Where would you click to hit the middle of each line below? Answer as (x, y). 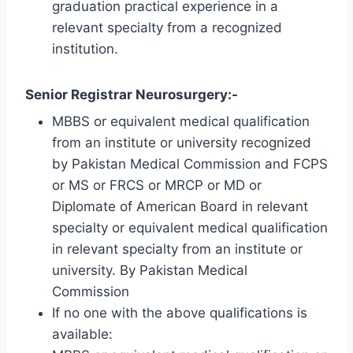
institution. (85, 48)
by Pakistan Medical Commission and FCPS (190, 164)
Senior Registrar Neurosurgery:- (132, 94)
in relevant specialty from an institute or (177, 249)
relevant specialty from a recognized (167, 27)
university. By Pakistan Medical (150, 271)
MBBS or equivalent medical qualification (181, 122)
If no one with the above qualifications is (180, 313)
